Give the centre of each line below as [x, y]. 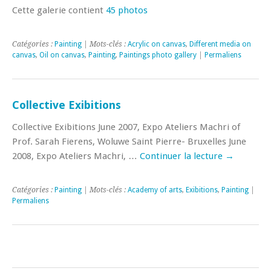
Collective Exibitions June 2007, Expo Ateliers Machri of [126, 127]
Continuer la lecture [182, 156]
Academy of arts [155, 190]
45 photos [127, 10]
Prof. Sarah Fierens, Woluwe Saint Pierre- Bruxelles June [129, 141]
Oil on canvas [62, 55]
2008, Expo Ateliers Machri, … [76, 156]
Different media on [220, 44]
